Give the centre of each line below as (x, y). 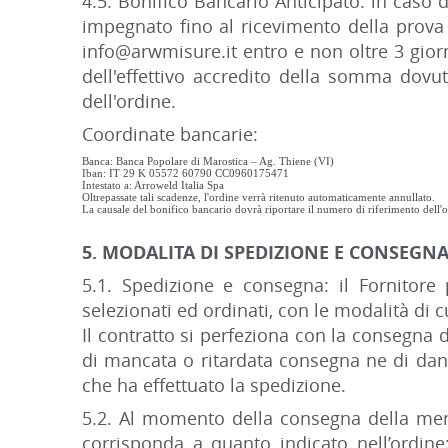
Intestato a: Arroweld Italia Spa (154, 185)
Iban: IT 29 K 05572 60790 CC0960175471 (185, 173)
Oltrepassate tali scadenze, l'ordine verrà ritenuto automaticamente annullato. (258, 197)
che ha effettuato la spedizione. (214, 385)
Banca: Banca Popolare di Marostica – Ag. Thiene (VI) (208, 161)
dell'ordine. (129, 101)
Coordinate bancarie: (172, 134)
